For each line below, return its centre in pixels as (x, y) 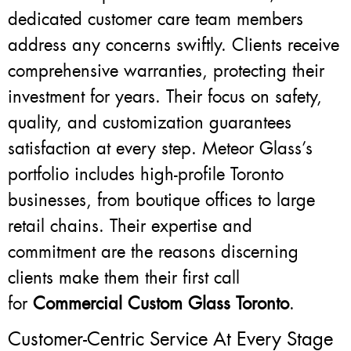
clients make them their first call (124, 278)
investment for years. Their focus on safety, (165, 97)
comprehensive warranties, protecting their (166, 71)
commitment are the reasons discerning (153, 252)
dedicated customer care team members (156, 20)
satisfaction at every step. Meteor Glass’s (160, 149)
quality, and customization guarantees (150, 123)
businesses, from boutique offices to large (161, 201)
